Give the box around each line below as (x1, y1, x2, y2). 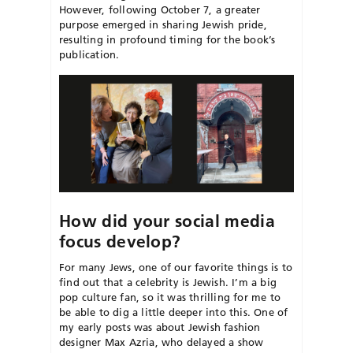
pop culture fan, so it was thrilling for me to (59, 290, 281, 303)
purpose (59, 17, 102, 31)
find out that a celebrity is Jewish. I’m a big (59, 275, 277, 288)
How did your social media (59, 210, 275, 231)
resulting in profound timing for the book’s (59, 32, 276, 46)
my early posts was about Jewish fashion (59, 320, 261, 333)
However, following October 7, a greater (59, 2, 261, 16)
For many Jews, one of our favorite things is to (59, 260, 293, 273)
